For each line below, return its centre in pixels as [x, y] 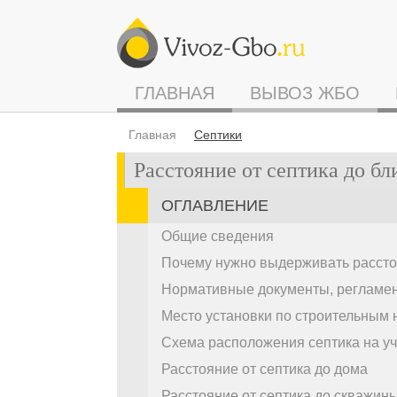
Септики [218, 135]
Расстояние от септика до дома [265, 369]
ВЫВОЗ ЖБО [305, 93]
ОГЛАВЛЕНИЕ [215, 206]
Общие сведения [218, 236]
